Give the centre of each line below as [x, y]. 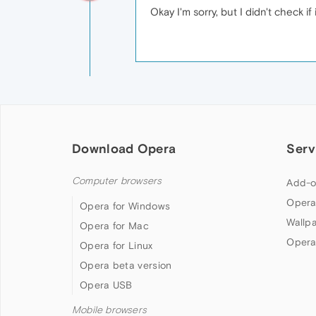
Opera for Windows [125, 206]
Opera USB [106, 285]
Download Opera [124, 148]
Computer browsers [117, 181]
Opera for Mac [114, 225]
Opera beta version [126, 265]
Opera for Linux [116, 245]
